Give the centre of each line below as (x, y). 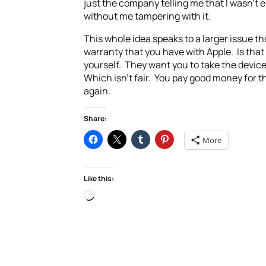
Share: (95, 118)
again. (97, 91)
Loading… (114, 196)
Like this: (99, 178)
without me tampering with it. (147, 16)
